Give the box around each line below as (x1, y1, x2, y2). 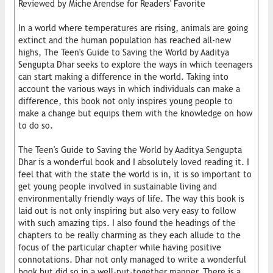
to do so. (18, 120, 53, 130)
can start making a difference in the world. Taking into (18, 71, 229, 82)
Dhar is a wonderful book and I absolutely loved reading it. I (18, 157, 249, 167)
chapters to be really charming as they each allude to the (18, 230, 241, 240)
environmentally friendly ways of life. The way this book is (18, 193, 244, 204)
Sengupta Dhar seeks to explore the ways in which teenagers (18, 59, 253, 69)
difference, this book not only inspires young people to (18, 96, 233, 106)
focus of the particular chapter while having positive (18, 242, 221, 252)
